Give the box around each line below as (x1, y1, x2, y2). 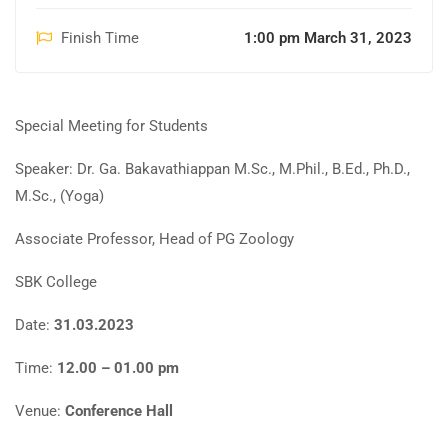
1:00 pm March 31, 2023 (244, 28, 412, 47)
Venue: (15, 401, 65, 420)
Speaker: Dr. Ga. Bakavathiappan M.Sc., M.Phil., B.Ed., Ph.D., (15, 159, 410, 178)
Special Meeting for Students (15, 116, 208, 135)
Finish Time (61, 28, 139, 47)
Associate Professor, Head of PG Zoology (15, 229, 294, 248)
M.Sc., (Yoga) (15, 186, 104, 205)
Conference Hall (65, 401, 173, 420)
